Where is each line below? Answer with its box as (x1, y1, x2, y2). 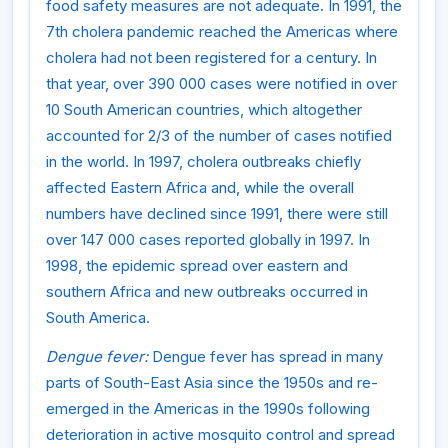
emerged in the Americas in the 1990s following (46, 399, 370, 419)
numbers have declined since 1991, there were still (46, 203, 388, 223)
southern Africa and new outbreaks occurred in (46, 281, 368, 301)
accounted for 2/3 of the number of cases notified (46, 125, 392, 145)
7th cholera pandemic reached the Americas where (46, 21, 398, 41)
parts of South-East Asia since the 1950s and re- (46, 373, 378, 393)
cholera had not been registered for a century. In (46, 47, 377, 67)
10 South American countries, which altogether (46, 99, 362, 119)
